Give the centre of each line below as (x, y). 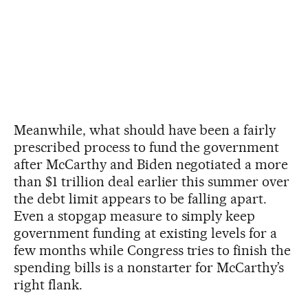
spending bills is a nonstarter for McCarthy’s (149, 267)
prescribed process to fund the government (147, 147)
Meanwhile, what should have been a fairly (145, 130)
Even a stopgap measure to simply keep (135, 216)
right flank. (48, 284)
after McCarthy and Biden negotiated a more (151, 164)
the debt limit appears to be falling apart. (141, 198)
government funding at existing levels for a (146, 233)
